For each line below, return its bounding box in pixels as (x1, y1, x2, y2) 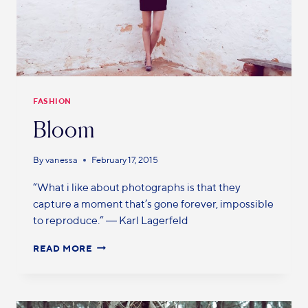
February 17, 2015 (91, 154, 159, 165)
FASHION (33, 96, 71, 105)
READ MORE (33, 243, 93, 254)
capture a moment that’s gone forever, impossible (33, 197, 274, 210)
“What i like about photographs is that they (33, 180, 241, 194)
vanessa (45, 154, 78, 165)
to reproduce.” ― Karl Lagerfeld (33, 213, 188, 227)
